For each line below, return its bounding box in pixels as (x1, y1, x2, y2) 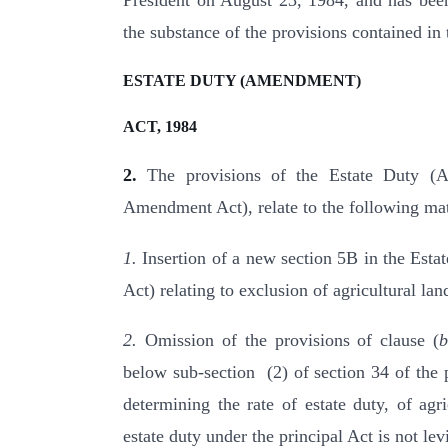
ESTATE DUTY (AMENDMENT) (123, 71, 361, 89)
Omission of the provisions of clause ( (137, 330, 440, 351)
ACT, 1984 (123, 117, 197, 135)
